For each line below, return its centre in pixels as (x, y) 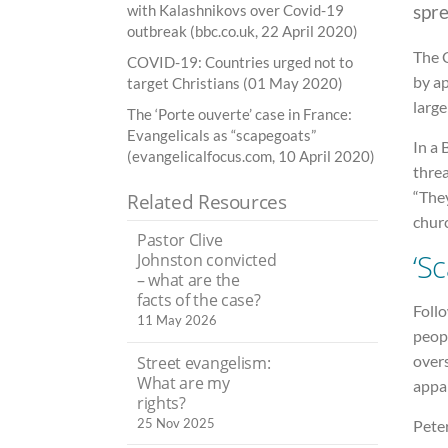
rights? (161, 402)
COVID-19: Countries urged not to (240, 62)
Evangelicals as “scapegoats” (221, 135)
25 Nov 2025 (176, 422)
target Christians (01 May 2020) (235, 83)
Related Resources (207, 202)
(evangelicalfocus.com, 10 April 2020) (251, 156)
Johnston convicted (207, 260)
